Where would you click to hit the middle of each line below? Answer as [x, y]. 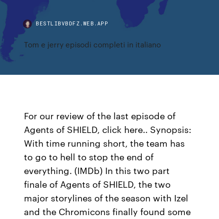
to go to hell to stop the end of [89, 156]
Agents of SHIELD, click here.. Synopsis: [108, 129]
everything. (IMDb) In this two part [97, 170]
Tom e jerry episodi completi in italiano [93, 44]
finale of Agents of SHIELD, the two [98, 184]
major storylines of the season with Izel [106, 197]
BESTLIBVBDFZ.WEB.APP [72, 23]
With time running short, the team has [105, 143]
